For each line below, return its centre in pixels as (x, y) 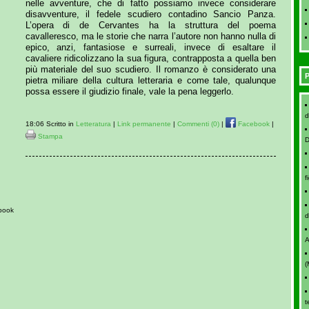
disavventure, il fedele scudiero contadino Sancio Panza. (151, 14)
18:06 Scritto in (50, 123)
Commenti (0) (198, 123)
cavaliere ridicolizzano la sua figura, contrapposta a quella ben (151, 58)
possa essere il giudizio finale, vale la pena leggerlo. (129, 91)
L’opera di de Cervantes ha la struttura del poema (151, 25)
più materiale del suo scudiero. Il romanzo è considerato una (151, 69)
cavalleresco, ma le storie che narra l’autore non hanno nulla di (151, 36)
